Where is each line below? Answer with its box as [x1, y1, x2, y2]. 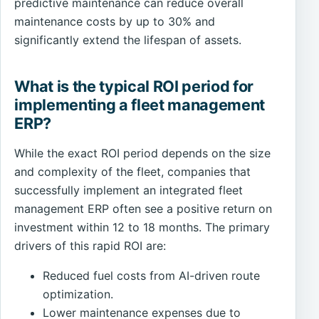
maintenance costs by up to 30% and [14, 14, 216, 28]
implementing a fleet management [14, 95, 266, 114]
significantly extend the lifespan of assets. [14, 32, 242, 47]
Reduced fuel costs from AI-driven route [43, 268, 261, 283]
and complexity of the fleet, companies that [14, 164, 251, 179]
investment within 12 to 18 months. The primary [14, 219, 271, 234]
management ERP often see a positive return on [14, 201, 273, 216]
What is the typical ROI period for [14, 76, 254, 95]
